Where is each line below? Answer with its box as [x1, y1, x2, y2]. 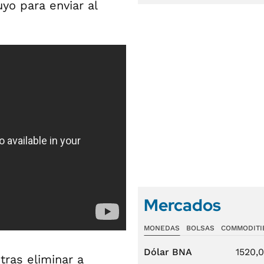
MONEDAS [144, 224, 180, 232]
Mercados [144, 194, 221, 216]
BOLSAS [186, 224, 214, 232]
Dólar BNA [144, 246, 192, 258]
